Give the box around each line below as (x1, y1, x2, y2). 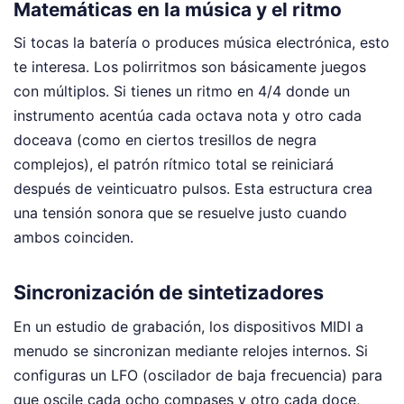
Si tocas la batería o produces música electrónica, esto (14, 33, 390, 52)
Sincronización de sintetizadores (14, 280, 324, 304)
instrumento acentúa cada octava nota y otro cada (14, 106, 362, 125)
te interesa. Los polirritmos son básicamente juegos (14, 58, 366, 77)
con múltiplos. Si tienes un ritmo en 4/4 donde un (14, 82, 350, 101)
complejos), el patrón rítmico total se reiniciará (14, 155, 334, 174)
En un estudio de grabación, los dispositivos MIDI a (14, 317, 363, 335)
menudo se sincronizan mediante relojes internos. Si (14, 341, 368, 360)
